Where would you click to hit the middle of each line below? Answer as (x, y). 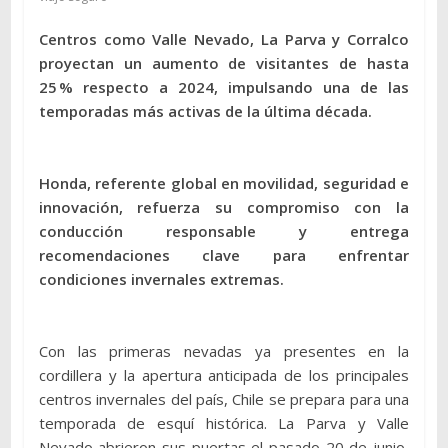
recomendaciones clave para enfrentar (224, 255)
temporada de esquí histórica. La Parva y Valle (224, 423)
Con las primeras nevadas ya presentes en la (224, 351)
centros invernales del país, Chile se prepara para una (224, 399)
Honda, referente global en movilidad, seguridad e (224, 183)
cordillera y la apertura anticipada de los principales (224, 375)
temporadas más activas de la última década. (205, 111)
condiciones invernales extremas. (161, 279)
